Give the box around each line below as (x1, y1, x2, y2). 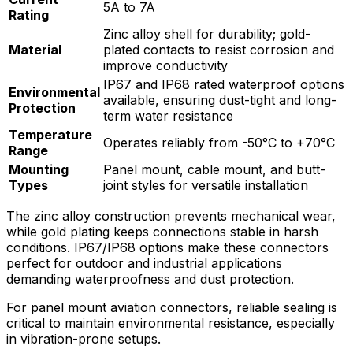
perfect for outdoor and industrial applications (6, 255, 282, 271)
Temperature (9, 126, 92, 143)
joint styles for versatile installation (103, 176, 308, 193)
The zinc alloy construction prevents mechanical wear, (6, 207, 336, 224)
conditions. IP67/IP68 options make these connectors (6, 239, 329, 255)
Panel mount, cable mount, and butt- (103, 161, 325, 177)
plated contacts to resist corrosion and (103, 41, 334, 58)
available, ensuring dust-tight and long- (103, 91, 336, 108)
